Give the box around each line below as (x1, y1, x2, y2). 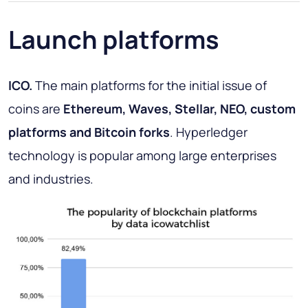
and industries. (8, 170, 93, 188)
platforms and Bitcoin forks (8, 124, 170, 141)
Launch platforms (8, 23, 219, 57)
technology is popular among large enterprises (8, 147, 276, 164)
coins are (8, 100, 63, 118)
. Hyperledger (170, 124, 247, 141)
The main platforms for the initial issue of (32, 77, 267, 94)
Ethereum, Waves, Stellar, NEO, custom (63, 100, 296, 118)
